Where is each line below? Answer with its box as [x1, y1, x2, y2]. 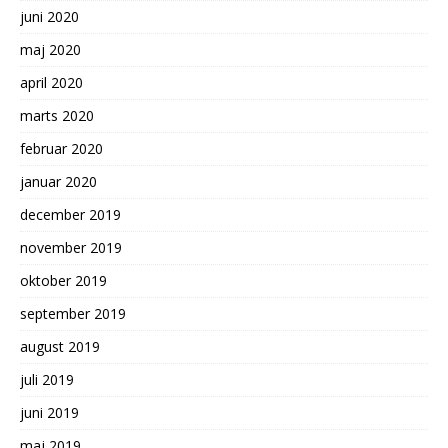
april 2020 [20, 73, 83, 92]
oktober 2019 [20, 271, 107, 290]
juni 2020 [20, 7, 79, 26]
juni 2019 [20, 403, 79, 422]
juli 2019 [20, 370, 74, 389]
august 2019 [20, 337, 100, 356]
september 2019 [20, 304, 126, 323]
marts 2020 [20, 106, 94, 125]
